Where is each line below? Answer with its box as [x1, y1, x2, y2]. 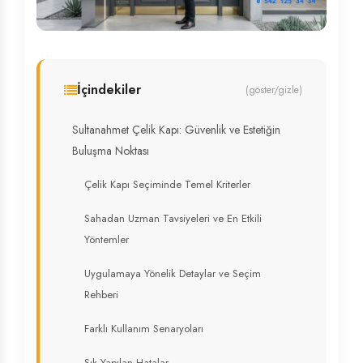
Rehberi [84, 287, 118, 302]
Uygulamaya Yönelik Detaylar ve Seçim [84, 266, 261, 281]
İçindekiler [77, 80, 141, 99]
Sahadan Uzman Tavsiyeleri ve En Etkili [84, 211, 262, 226]
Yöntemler [84, 232, 129, 247]
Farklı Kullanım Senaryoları [84, 321, 203, 336]
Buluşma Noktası [72, 143, 149, 159]
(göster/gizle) [246, 83, 302, 97]
